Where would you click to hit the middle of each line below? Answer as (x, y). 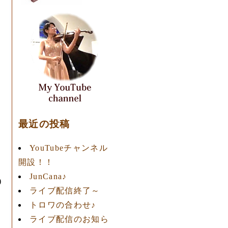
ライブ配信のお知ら (69, 219)
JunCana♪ (48, 176)
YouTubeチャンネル (69, 148)
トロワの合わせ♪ (63, 205)
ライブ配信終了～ (65, 190)
